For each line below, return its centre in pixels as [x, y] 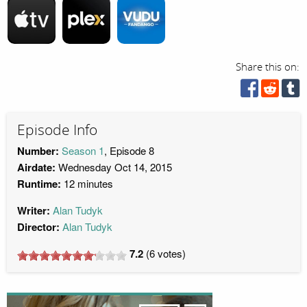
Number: [38, 151]
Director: [38, 227]
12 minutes [87, 184]
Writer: [34, 211]
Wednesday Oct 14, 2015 [114, 167]
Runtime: [39, 184]
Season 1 [83, 151]
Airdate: [36, 168]
